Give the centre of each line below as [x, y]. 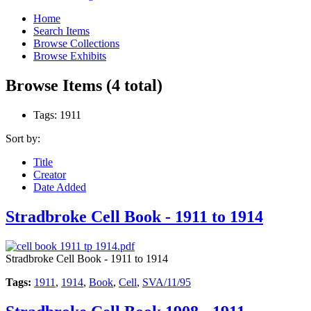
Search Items [61, 31]
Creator [50, 175]
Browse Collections [76, 44]
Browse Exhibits [70, 56]
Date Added [60, 187]
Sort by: [23, 138]
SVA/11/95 [167, 282]
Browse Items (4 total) [84, 86]
